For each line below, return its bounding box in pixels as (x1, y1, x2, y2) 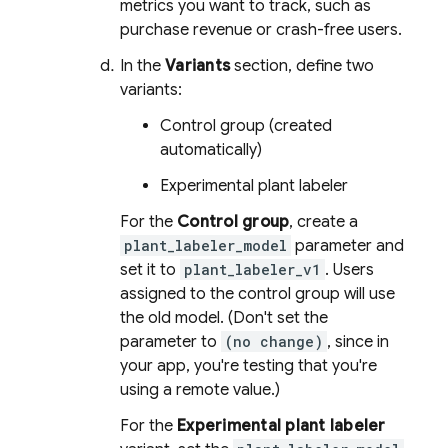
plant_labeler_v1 (184, 260, 321, 279)
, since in (327, 332, 389, 352)
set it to (120, 260, 180, 280)
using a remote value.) (120, 380, 280, 400)
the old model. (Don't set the (120, 308, 328, 328)
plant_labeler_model (124, 236, 287, 255)
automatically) (160, 140, 262, 160)
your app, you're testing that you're (120, 356, 377, 376)
